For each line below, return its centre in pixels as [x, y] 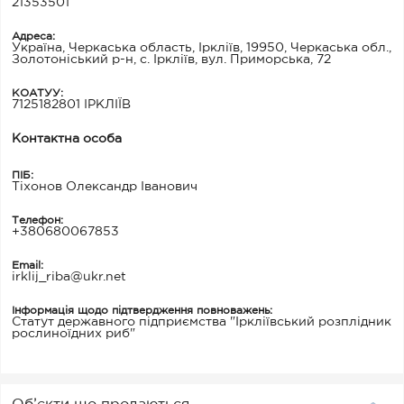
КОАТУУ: [37, 93]
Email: [28, 266]
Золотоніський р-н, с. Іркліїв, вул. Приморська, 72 [171, 60]
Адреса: [33, 37]
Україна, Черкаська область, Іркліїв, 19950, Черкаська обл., [202, 48]
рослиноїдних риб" [73, 334]
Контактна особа [67, 139]
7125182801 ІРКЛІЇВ [71, 105]
